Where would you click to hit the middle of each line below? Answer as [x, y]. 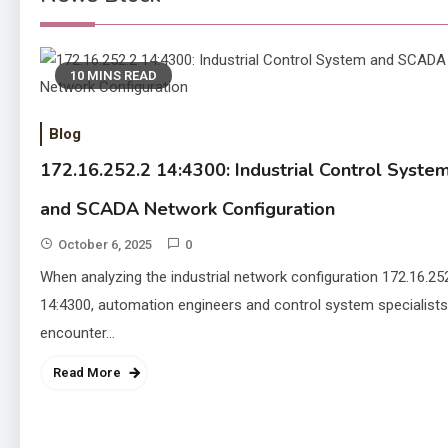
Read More [87, 372]
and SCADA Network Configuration [187, 209]
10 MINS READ [113, 75]
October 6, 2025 [105, 244]
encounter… [77, 333]
